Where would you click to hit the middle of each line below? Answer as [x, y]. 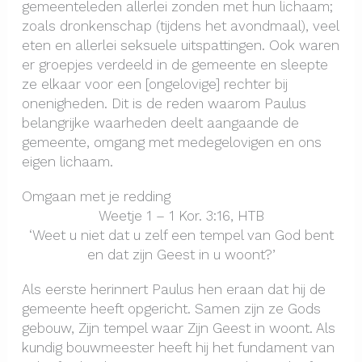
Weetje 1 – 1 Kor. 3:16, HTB [181, 216]
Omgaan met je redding [96, 197]
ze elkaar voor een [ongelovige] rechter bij [154, 84]
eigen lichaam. [67, 161]
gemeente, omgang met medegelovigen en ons [171, 142]
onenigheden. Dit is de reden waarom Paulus [164, 103]
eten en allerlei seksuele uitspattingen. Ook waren [180, 45]
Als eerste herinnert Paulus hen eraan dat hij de [173, 290]
